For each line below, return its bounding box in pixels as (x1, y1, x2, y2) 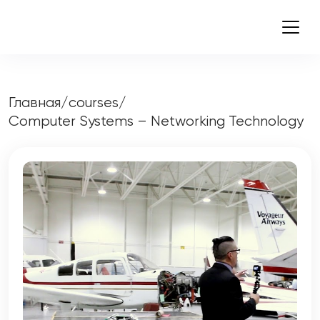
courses (69, 94, 119, 111)
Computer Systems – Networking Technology (9, 113, 304, 129)
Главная (9, 94, 61, 111)
